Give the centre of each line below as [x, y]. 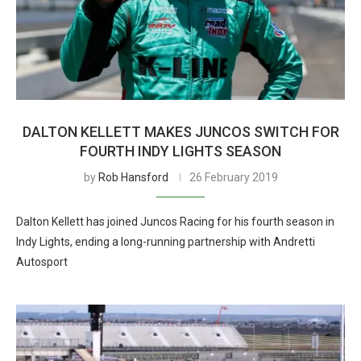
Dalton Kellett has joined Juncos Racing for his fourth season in [175, 222]
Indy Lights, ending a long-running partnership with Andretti [166, 242]
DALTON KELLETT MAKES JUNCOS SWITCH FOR [180, 132]
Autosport [42, 262]
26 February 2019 [233, 177]
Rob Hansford [133, 177]
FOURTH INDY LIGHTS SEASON [180, 151]
